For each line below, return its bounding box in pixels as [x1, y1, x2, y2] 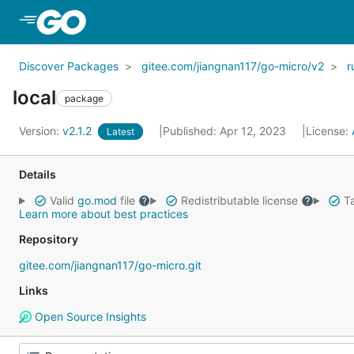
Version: [19, 124, 62, 137]
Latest [107, 126, 134, 137]
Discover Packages [19, 59, 119, 73]
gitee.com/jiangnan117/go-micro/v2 [141, 59, 324, 73]
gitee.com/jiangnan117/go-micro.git [19, 258, 201, 272]
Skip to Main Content [88, 13, 217, 29]
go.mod [77, 194, 117, 207]
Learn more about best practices [19, 207, 188, 220]
